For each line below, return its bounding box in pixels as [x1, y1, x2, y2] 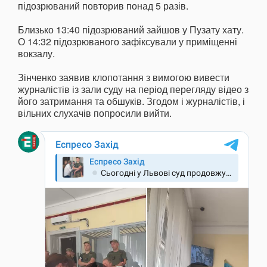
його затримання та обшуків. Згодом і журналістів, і [18, 94, 245, 108]
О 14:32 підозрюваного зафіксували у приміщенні [18, 35, 237, 49]
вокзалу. [18, 46, 55, 61]
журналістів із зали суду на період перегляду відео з [18, 82, 249, 97]
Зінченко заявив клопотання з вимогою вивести [18, 70, 229, 85]
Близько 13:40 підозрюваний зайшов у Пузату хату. [18, 23, 244, 37]
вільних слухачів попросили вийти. [18, 106, 172, 120]
